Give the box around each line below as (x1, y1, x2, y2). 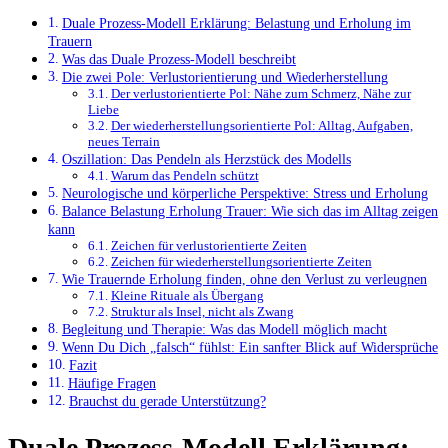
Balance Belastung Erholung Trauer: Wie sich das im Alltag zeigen (61, 203, 438, 220)
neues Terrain (88, 134, 160, 150)
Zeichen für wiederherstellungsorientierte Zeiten (110, 254, 372, 270)
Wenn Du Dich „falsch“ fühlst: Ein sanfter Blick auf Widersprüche (61, 339, 438, 356)
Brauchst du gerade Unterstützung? (68, 393, 266, 410)
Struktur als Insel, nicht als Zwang (110, 304, 294, 320)
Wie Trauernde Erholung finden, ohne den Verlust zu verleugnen (61, 271, 427, 288)
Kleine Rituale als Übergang (110, 288, 264, 304)
